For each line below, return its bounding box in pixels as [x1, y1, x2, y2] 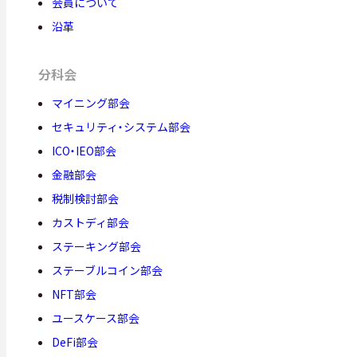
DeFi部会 [51, 334, 98, 351]
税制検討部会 [51, 190, 119, 207]
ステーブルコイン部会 [51, 262, 163, 279]
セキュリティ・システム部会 [51, 119, 190, 135]
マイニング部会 [51, 95, 130, 112]
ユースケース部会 [51, 310, 139, 327]
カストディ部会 [51, 214, 129, 231]
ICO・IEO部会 [51, 143, 116, 159]
